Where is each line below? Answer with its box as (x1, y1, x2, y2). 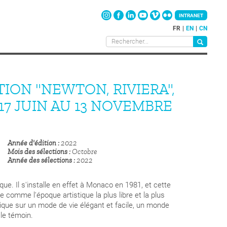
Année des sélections (8, 156, 72, 165)
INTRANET (179, 13, 203, 18)
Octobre (72, 147, 98, 157)
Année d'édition (8, 139, 57, 148)
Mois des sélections (8, 147, 68, 157)
